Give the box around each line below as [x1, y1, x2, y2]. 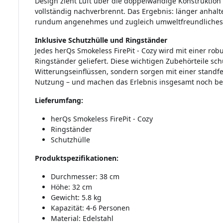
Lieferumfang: [34, 96, 83, 106]
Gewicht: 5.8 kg [50, 193, 102, 203]
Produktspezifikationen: [34, 153, 118, 163]
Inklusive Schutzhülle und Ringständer [34, 35, 167, 45]
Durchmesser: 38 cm [50, 172, 119, 182]
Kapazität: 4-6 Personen [50, 203, 130, 213]
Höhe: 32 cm [50, 182, 92, 192]
